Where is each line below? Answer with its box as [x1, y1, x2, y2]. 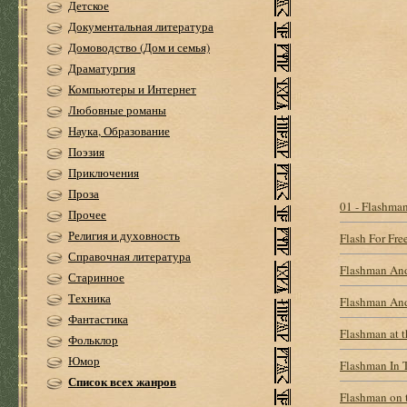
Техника [68, 290, 111, 306]
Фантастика [68, 311, 128, 327]
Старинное [68, 269, 124, 285]
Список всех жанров [68, 372, 176, 390]
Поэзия [68, 144, 104, 160]
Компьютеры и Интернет [68, 81, 196, 97]
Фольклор [68, 332, 118, 348]
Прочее [68, 206, 106, 223]
